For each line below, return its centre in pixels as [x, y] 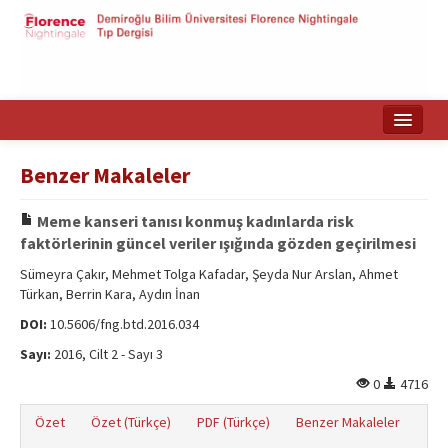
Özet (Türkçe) [131, 422]
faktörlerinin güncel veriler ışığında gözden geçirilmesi [218, 243]
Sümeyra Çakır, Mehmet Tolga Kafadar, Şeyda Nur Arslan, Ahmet [209, 274]
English [344, 233]
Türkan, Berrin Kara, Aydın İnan [110, 294]
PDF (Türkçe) [233, 422]
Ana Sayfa [353, 153]
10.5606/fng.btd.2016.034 [123, 324]
